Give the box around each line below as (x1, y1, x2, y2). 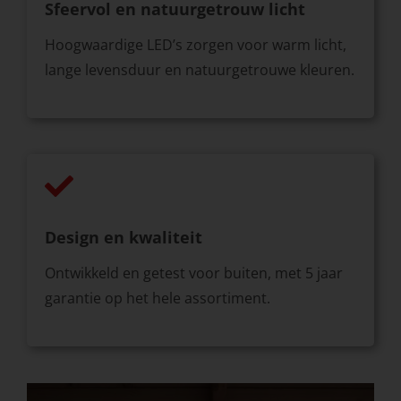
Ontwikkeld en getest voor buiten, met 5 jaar (44, 263, 343, 284)
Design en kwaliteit (44, 226, 202, 249)
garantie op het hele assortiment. (44, 288, 270, 309)
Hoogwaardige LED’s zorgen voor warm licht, (44, 35, 346, 55)
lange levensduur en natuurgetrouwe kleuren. (44, 60, 354, 81)
